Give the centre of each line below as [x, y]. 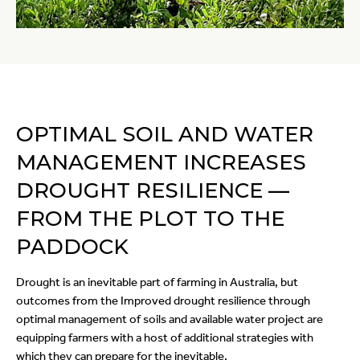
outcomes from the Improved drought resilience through [163, 301]
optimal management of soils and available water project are [170, 319]
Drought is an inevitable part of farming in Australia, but [157, 282]
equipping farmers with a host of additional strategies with [165, 338]
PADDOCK [72, 247]
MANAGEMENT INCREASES [161, 163]
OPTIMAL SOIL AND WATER [165, 135]
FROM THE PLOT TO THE [150, 219]
